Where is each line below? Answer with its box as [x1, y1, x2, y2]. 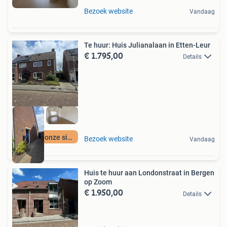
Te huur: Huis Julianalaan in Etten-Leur [84, 41, 210, 50]
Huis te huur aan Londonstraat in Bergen [84, 169, 214, 177]
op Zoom [84, 178, 112, 186]
